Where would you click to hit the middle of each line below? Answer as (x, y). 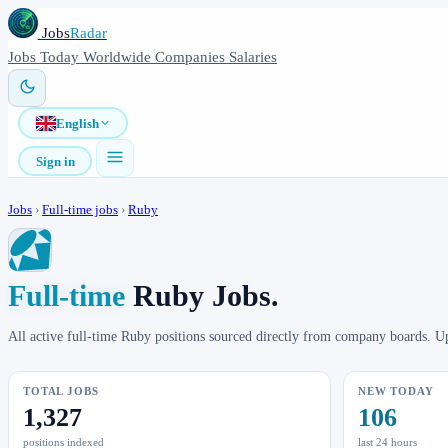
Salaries (253, 57)
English (77, 123)
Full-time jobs (80, 210)
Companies (192, 57)
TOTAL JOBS (61, 391)
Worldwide (119, 57)
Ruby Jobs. (202, 296)
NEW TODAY (396, 391)
